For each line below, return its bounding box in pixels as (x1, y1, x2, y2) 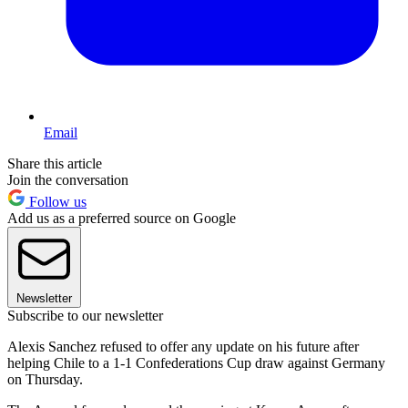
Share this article (7, 156, 102, 172)
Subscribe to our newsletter (7, 308, 163, 324)
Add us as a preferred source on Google (7, 210, 236, 227)
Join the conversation (7, 172, 128, 189)
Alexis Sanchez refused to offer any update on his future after (7, 339, 359, 355)
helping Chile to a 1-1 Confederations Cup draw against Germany (7, 355, 385, 372)
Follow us (25, 194, 87, 210)
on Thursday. (7, 372, 83, 388)
